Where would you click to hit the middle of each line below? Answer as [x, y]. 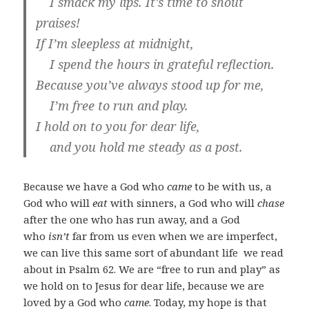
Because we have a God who [96, 186]
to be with [219, 186]
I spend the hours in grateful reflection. [162, 64]
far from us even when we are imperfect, [174, 236]
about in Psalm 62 [69, 269]
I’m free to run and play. [119, 105]
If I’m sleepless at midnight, [115, 43]
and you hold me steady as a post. [147, 147]
